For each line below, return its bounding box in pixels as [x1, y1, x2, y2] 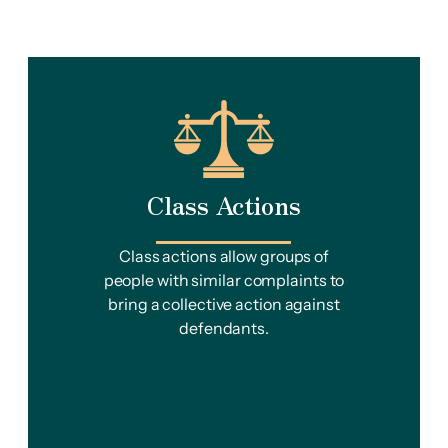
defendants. [179, 318, 269, 338]
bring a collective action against [108, 294, 340, 314]
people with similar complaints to [103, 270, 345, 290]
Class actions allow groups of [118, 246, 330, 266]
